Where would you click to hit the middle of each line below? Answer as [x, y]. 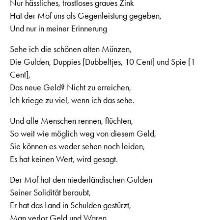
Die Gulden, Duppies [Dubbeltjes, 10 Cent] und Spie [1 [103, 62]
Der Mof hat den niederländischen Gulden [81, 179]
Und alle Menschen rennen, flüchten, [71, 121]
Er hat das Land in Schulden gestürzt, [70, 205]
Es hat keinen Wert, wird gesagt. [64, 159]
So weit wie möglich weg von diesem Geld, [83, 133]
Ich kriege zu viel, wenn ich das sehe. [72, 100]
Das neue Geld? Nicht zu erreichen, [70, 87]
